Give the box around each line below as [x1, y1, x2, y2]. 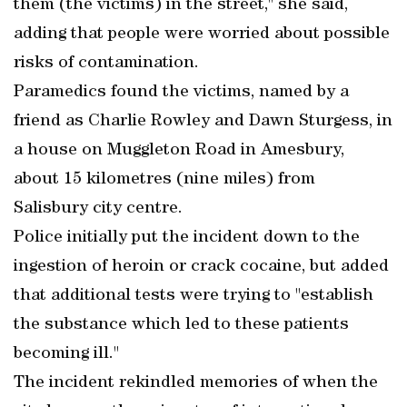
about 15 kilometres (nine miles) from [14, 171, 315, 189]
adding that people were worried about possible [14, 25, 390, 44]
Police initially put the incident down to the [14, 229, 360, 247]
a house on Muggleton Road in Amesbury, [14, 142, 344, 160]
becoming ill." [14, 345, 119, 363]
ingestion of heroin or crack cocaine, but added [14, 258, 389, 276]
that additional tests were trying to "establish [14, 287, 373, 305]
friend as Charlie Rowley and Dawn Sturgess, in [14, 113, 392, 131]
